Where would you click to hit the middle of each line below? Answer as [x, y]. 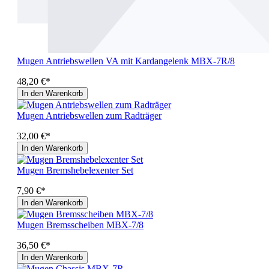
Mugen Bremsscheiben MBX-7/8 [80, 225]
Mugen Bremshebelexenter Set [75, 170]
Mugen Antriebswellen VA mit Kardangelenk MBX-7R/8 [126, 61]
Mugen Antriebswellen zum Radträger [89, 115]
